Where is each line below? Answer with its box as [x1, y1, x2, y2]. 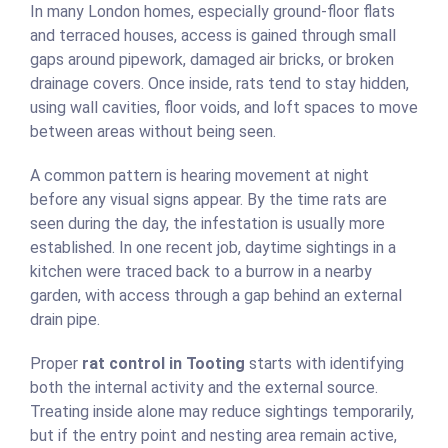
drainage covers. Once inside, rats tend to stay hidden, [30, 74, 409, 94]
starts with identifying [245, 354, 404, 374]
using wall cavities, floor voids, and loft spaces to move [30, 98, 418, 118]
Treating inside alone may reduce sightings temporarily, [30, 402, 414, 422]
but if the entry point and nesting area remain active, [30, 426, 397, 446]
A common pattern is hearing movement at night [30, 166, 369, 186]
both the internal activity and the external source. [30, 378, 378, 398]
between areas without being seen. [30, 122, 276, 142]
